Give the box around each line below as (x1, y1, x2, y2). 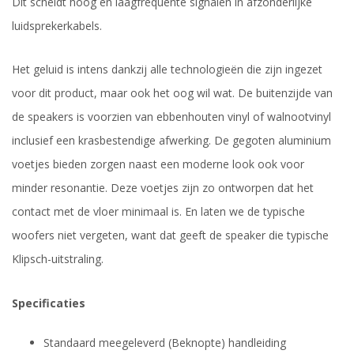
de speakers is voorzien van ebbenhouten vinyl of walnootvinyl (12, 109, 331, 125)
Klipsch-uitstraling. (12, 251, 104, 267)
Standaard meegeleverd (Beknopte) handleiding (43, 334, 286, 350)
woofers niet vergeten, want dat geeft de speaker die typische (12, 228, 329, 243)
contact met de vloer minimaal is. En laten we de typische (12, 204, 305, 220)
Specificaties (12, 295, 85, 311)
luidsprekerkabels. (12, 18, 102, 34)
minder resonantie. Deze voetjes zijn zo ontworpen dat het (12, 180, 314, 196)
